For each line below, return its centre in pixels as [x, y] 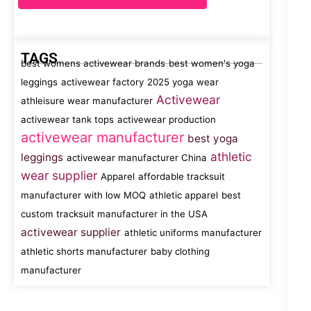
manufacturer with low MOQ [83, 195]
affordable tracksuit [182, 176]
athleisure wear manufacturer [87, 101]
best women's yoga [212, 63]
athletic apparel [184, 195]
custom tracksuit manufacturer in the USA [114, 214]
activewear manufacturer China [137, 158]
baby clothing [180, 251]
